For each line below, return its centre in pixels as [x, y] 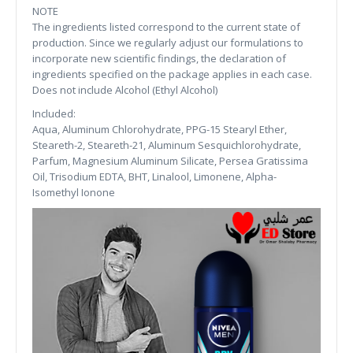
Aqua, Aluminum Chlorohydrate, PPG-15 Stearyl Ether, [160, 129]
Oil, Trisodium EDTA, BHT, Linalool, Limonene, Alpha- [154, 176]
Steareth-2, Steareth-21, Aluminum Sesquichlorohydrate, [167, 145]
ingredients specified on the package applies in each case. [172, 74]
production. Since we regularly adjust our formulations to [168, 43]
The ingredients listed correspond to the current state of [166, 27]
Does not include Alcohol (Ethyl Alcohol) [125, 90]
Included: [54, 113]
